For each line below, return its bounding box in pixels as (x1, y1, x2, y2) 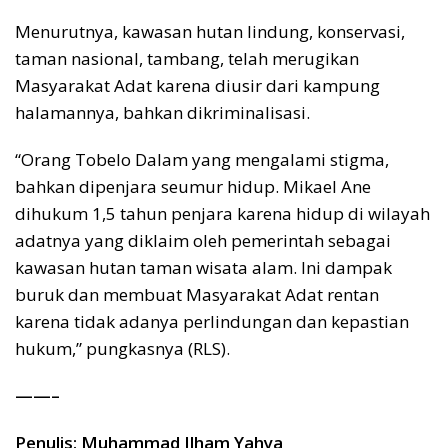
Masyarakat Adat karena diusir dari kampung (15, 73, 380, 97)
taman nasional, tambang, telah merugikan (15, 46, 359, 70)
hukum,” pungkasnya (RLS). (15, 336, 230, 360)
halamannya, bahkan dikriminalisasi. (15, 100, 310, 124)
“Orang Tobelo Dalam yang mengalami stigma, (15, 147, 389, 171)
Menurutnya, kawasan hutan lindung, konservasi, (15, 19, 405, 43)
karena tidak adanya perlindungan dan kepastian (15, 309, 409, 333)
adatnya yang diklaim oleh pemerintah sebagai (15, 228, 391, 252)
